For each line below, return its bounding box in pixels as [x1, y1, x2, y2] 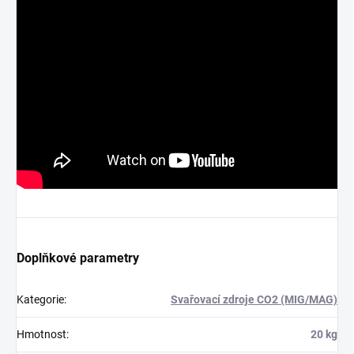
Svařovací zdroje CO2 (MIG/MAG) [171, 292, 337, 306]
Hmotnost [17, 327, 66, 341]
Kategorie [17, 292, 64, 306]
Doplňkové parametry [17, 250, 139, 265]
